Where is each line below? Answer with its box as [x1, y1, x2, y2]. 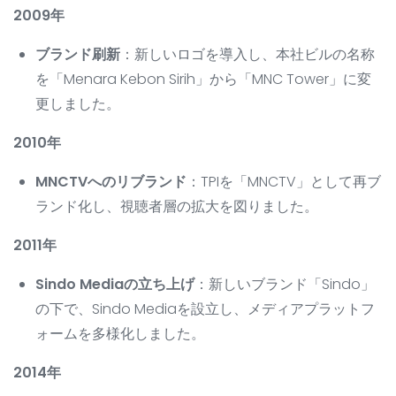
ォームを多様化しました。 [35, 324, 205, 345]
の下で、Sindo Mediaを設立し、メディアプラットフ [35, 299, 375, 320]
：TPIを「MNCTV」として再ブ [187, 171, 381, 193]
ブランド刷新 [35, 44, 120, 65]
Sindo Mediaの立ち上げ [35, 274, 194, 295]
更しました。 [35, 94, 120, 115]
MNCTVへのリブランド [35, 171, 187, 193]
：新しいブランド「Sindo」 [194, 274, 375, 295]
